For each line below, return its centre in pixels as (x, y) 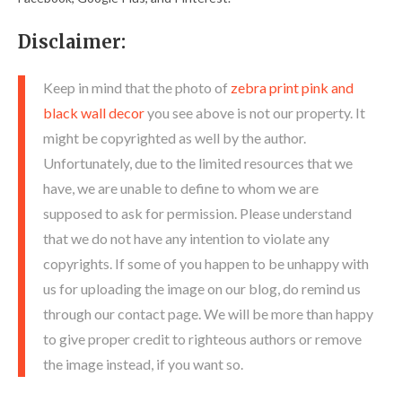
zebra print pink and (292, 87)
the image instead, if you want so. (143, 363)
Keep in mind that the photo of (137, 87)
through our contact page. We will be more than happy (208, 313)
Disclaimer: (72, 41)
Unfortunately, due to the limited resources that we (198, 162)
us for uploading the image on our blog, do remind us (202, 288)
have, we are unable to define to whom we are (181, 188)
